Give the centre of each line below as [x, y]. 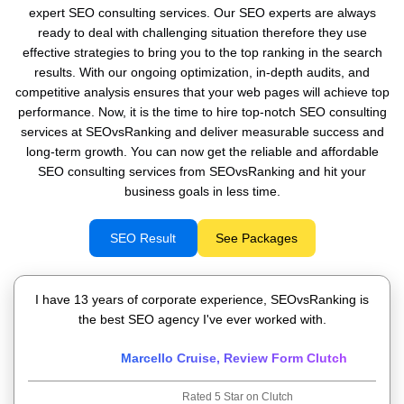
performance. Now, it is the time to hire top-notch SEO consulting [202, 112]
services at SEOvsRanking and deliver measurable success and [202, 132]
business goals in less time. [202, 191]
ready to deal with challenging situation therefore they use [202, 32]
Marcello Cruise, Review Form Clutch [234, 358]
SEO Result [143, 238]
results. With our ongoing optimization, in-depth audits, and [202, 72]
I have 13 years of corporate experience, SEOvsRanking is [202, 299]
